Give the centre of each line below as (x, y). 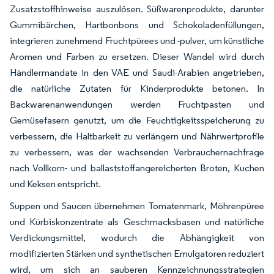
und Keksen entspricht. (55, 183)
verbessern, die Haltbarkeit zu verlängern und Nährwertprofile (137, 136)
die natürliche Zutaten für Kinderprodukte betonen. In (137, 88)
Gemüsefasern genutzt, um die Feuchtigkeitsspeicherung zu (137, 120)
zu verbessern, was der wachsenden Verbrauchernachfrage (137, 152)
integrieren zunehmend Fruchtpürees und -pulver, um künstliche (137, 40)
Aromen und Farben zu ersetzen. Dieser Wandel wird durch (137, 56)
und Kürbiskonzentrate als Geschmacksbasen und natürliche (137, 221)
